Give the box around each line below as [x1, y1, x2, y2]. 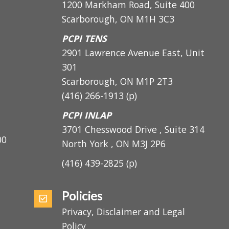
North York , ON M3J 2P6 [72, 154, 179, 167]
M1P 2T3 [148, 90, 186, 103]
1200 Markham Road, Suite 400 [72, 12, 209, 26]
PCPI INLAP [72, 125, 123, 138]
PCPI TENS [72, 47, 119, 60]
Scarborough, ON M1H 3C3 [72, 27, 188, 40]
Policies [72, 206, 114, 221]
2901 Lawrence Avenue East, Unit [72, 61, 218, 74]
